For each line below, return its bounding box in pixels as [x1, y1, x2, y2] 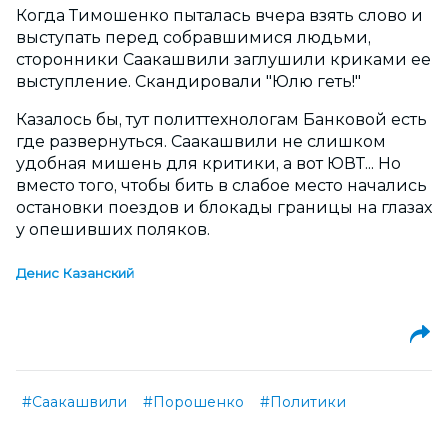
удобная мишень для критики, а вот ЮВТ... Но [16, 154, 401, 174]
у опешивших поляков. [16, 220, 210, 240]
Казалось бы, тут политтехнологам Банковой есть [16, 110, 427, 130]
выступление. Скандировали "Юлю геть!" [16, 72, 361, 92]
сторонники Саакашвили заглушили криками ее [16, 50, 431, 70]
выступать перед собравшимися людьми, [16, 28, 371, 48]
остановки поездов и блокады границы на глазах [16, 198, 432, 218]
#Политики [260, 392, 346, 411]
